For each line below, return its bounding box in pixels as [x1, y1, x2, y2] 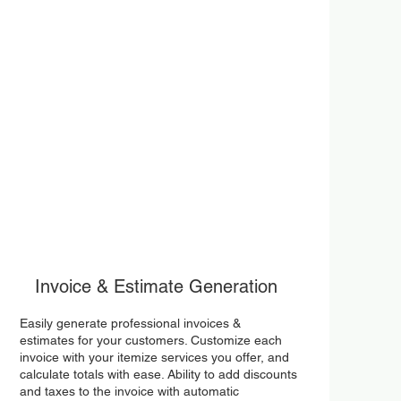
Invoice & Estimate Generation [34, 276, 277, 297]
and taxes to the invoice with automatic [19, 384, 239, 398]
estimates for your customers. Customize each [19, 333, 282, 347]
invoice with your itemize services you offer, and [19, 350, 289, 364]
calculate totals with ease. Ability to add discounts [19, 367, 297, 381]
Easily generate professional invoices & [19, 316, 241, 330]
